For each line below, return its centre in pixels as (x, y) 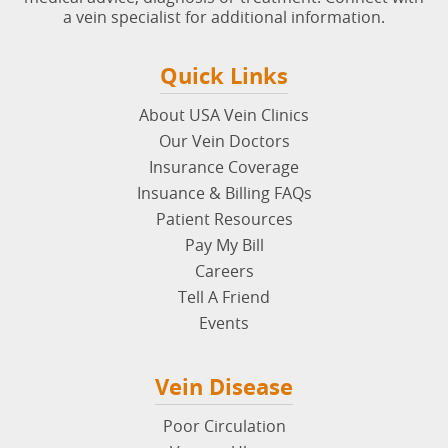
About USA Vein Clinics (224, 114)
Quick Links (224, 75)
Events (224, 322)
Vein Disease (224, 386)
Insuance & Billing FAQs (224, 192)
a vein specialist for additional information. (224, 16)
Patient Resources (224, 218)
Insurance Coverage (224, 166)
